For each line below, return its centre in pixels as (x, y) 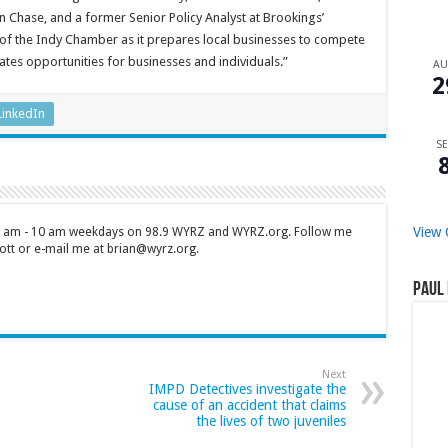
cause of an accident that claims (249, 405)
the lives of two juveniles (270, 421)
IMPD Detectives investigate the (247, 389)
